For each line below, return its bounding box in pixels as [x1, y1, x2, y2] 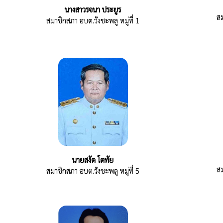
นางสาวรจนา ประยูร [65, 4, 121, 14]
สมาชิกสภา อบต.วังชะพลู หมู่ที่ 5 [46, 165, 140, 175]
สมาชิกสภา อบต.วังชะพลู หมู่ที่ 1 [46, 15, 140, 25]
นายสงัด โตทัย [72, 154, 114, 164]
